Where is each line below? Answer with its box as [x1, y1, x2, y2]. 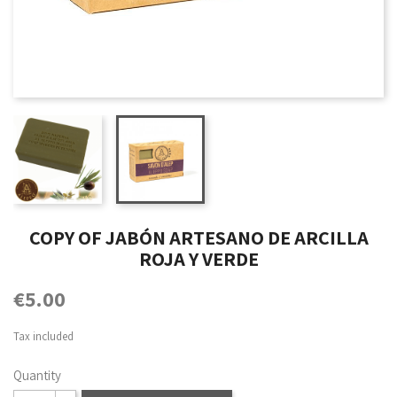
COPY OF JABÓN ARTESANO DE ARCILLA [28, 225, 369, 250]
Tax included [13, 329, 74, 344]
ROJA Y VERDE [138, 246, 259, 271]
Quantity [13, 367, 61, 384]
